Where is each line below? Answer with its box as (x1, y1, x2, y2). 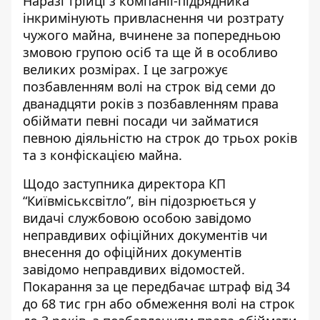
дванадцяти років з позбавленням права (23, 95, 279, 112)
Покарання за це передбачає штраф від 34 (23, 278, 290, 295)
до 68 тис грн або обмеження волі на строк (23, 295, 295, 312)
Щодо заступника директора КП (23, 175, 226, 192)
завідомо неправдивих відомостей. (23, 261, 245, 278)
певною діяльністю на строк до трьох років (23, 129, 297, 146)
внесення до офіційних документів (23, 244, 241, 261)
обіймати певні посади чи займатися (23, 112, 259, 129)
